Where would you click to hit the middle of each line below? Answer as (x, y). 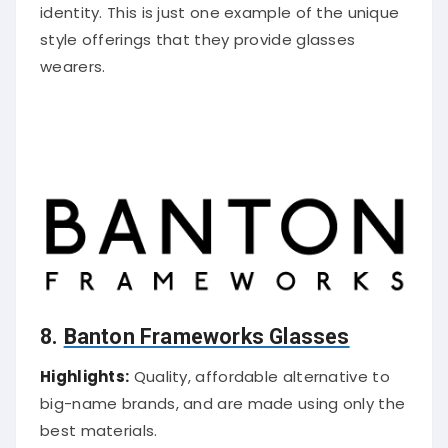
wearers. (73, 61)
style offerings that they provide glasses (198, 34)
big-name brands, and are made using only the (223, 397)
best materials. (99, 424)
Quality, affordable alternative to (259, 370)
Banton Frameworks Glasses (206, 330)
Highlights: (85, 370)
